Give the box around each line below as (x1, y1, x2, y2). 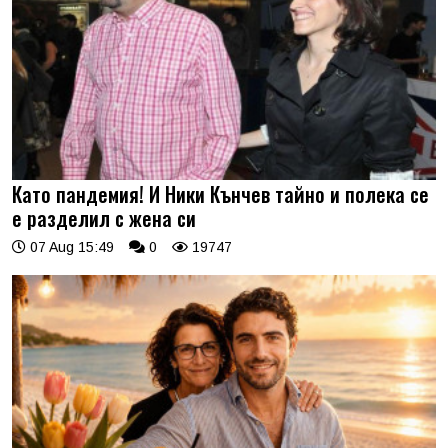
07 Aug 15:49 (26, 239, 114, 255)
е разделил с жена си (12, 203, 196, 233)
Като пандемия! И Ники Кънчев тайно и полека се (12, 179, 429, 209)
